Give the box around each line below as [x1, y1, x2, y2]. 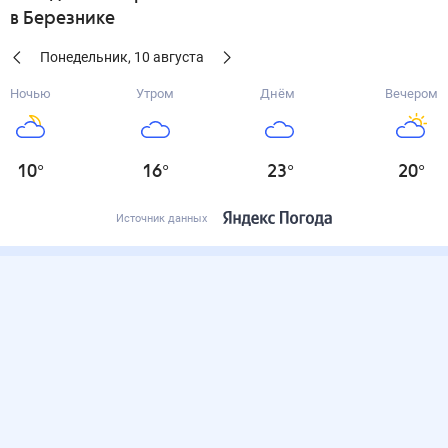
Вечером [384, 86, 438, 101]
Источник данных [116, 212, 207, 225]
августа [153, 49, 204, 65]
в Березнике [10, 10, 115, 28]
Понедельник [40, 49, 128, 65]
